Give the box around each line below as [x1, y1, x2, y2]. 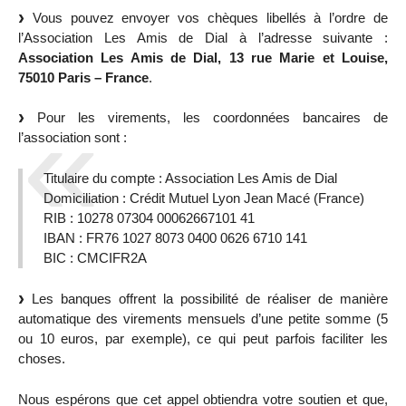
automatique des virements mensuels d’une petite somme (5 [18, 310, 388, 326]
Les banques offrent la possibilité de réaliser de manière [24, 290, 388, 306]
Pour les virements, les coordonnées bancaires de [24, 110, 388, 126]
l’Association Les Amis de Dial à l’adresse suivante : [18, 29, 388, 45]
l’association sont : [18, 130, 127, 146]
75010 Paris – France [18, 69, 149, 85]
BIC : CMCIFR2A [43, 250, 147, 266]
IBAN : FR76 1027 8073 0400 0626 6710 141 [43, 230, 307, 246]
